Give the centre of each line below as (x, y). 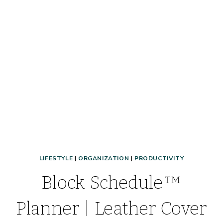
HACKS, (140, 12)
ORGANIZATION (104, 159)
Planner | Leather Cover (111, 209)
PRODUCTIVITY (159, 159)
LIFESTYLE (56, 159)
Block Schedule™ (111, 183)
